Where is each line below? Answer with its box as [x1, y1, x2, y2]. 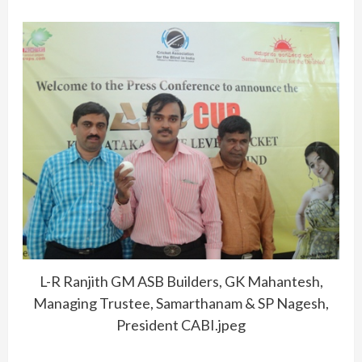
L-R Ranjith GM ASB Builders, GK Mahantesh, [39, 272, 323, 291]
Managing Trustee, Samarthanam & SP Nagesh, [33, 294, 329, 313]
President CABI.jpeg [116, 316, 246, 335]
